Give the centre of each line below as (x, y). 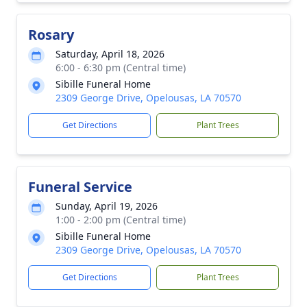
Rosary (51, 35)
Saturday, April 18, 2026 (110, 54)
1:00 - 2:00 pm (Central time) (121, 220)
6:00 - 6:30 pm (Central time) (121, 67)
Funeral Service (80, 187)
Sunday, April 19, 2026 (107, 206)
